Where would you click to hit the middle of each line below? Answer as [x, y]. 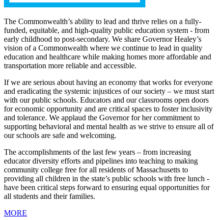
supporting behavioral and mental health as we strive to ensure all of [109, 127]
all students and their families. [50, 196]
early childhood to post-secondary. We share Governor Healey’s [103, 39]
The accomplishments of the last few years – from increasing [97, 152]
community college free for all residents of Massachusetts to [96, 170]
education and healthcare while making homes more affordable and [108, 57]
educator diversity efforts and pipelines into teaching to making [101, 161]
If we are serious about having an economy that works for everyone [108, 82]
